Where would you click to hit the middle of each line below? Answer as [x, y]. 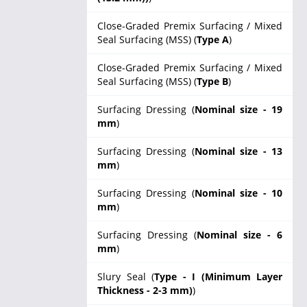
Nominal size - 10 [238, 193]
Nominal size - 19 [238, 109]
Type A [213, 39]
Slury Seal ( [126, 277]
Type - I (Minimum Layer [218, 277]
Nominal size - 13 [238, 151]
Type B [212, 81]
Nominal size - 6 [240, 235]
